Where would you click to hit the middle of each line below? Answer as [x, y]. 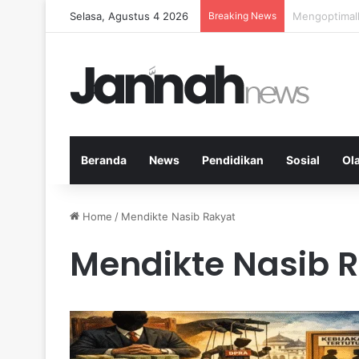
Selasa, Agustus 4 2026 [129, 16]
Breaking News [242, 16]
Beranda [104, 160]
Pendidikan [233, 160]
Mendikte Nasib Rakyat [178, 216]
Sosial [303, 160]
